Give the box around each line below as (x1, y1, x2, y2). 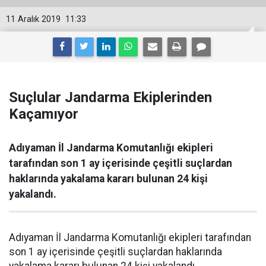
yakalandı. (9, 188, 56, 200)
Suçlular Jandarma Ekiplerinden (9, 89, 212, 106)
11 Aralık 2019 (6, 14, 61, 24)
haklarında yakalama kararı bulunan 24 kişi (9, 173, 208, 185)
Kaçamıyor (9, 106, 78, 122)
